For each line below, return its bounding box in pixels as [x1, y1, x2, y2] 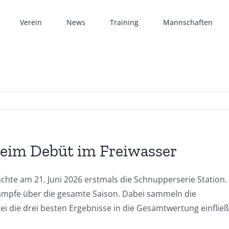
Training [110, 17, 139, 27]
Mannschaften [163, 17, 213, 27]
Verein [20, 17, 42, 27]
